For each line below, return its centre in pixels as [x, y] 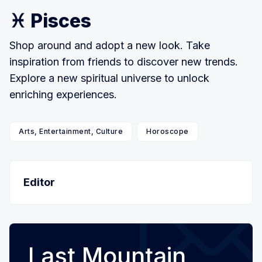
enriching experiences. [63, 94]
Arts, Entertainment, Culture [71, 131]
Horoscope [168, 131]
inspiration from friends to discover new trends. [124, 61]
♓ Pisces [50, 20]
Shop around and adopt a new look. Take [110, 45]
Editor [39, 182]
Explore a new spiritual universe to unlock [109, 78]
